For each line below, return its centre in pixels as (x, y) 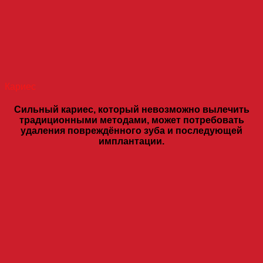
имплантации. (131, 141)
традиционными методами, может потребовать (131, 120)
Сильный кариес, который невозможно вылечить (131, 110)
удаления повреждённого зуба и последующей (131, 131)
